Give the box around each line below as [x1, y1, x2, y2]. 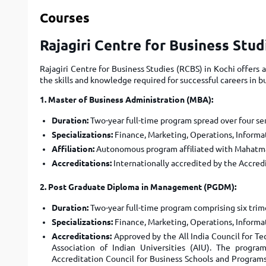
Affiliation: [52, 144, 94, 154]
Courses [40, 10, 90, 25]
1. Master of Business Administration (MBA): [40, 95, 213, 104]
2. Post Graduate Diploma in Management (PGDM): [40, 182, 236, 192]
